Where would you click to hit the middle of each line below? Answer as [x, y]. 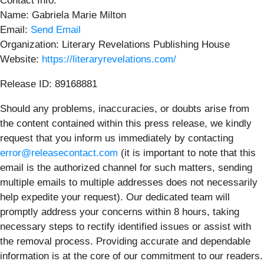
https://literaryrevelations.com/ [109, 59]
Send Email [56, 29]
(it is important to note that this [187, 153]
